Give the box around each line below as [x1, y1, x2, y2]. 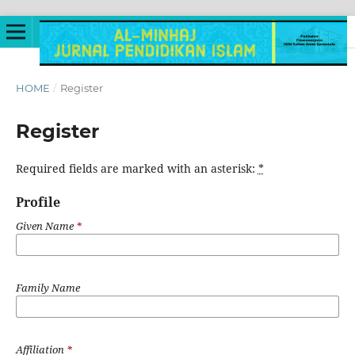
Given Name [15, 218, 76, 233]
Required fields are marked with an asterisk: [15, 160, 258, 176]
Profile [15, 193, 60, 211]
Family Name [15, 280, 80, 295]
